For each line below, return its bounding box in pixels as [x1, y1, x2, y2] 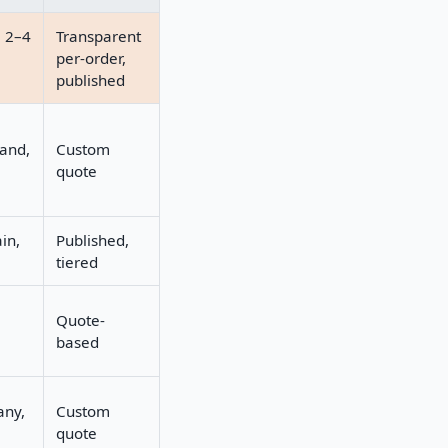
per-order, [56, 47, 126, 68]
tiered [56, 251, 98, 272]
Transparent [56, 25, 141, 46]
